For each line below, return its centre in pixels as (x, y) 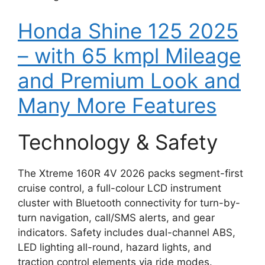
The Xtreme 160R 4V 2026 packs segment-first (130, 173)
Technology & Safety (118, 142)
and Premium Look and (129, 80)
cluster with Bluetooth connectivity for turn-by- (129, 203)
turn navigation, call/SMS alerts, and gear (116, 217)
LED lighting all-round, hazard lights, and (115, 247)
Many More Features (117, 105)
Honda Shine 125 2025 (128, 30)
